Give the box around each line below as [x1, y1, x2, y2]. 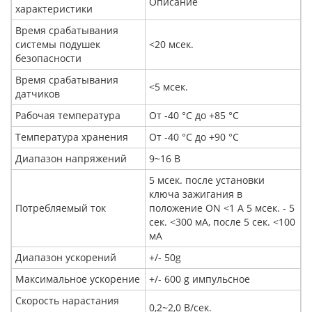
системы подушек [15, 38, 100, 52]
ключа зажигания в [149, 187, 242, 201]
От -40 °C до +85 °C [149, 109, 239, 123]
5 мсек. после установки [149, 173, 265, 187]
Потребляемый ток [15, 201, 106, 215]
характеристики [15, 2, 93, 16]
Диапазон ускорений [15, 251, 116, 265]
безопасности [15, 52, 81, 65]
